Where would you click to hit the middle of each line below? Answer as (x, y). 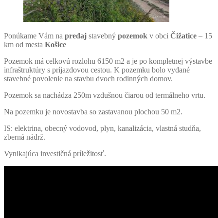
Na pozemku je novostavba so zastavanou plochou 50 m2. (93, 112)
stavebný (102, 36)
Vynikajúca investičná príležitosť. (55, 154)
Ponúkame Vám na (34, 36)
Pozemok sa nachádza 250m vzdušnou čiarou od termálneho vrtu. (105, 95)
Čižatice (183, 36)
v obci (159, 36)
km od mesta (24, 45)
